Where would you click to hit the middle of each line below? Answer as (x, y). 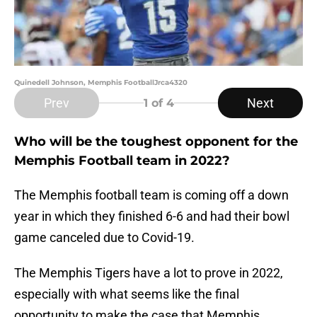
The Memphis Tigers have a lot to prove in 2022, (149, 273)
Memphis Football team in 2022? (122, 161)
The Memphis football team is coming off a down (151, 195)
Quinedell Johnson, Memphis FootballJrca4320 (101, 83)
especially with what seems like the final (127, 294)
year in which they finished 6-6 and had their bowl (152, 217)
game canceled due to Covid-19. (104, 238)
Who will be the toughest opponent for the (156, 142)
